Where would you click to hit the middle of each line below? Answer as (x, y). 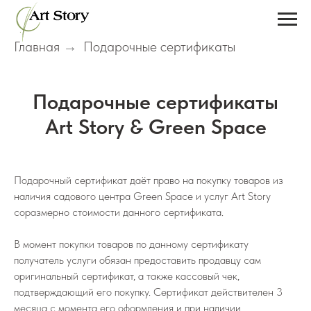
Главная (37, 47)
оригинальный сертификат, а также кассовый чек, (127, 276)
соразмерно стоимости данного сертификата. (119, 212)
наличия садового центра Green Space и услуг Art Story (142, 196)
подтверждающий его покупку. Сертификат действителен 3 (148, 292)
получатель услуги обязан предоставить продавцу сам (137, 260)
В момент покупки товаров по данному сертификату (131, 244)
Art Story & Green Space (155, 126)
